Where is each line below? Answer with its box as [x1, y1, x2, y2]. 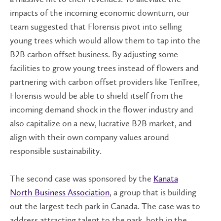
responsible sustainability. [10, 145, 104, 156]
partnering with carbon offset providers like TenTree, [10, 76, 200, 87]
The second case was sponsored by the [10, 173, 153, 184]
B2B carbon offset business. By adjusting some [10, 48, 178, 60]
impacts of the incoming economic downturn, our [10, 7, 189, 18]
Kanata [153, 173, 178, 184]
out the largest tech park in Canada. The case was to [10, 200, 200, 212]
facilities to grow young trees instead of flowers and [10, 62, 199, 74]
